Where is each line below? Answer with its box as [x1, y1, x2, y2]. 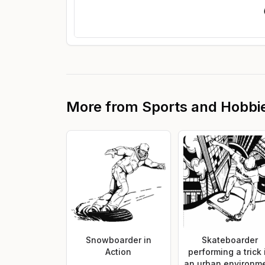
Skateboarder [202, 234, 258, 245]
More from [66, 98, 142, 115]
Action [105, 246, 132, 257]
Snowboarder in [85, 234, 151, 245]
